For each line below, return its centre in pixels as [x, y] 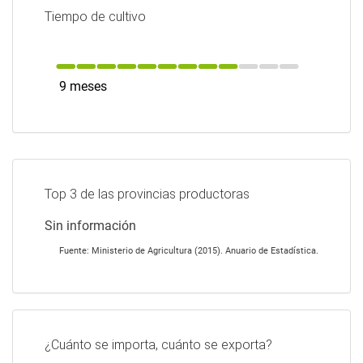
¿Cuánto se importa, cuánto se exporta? [158, 344]
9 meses [83, 86]
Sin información [90, 226]
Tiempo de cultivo [95, 17]
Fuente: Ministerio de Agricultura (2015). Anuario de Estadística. [189, 250]
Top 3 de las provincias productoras [147, 194]
